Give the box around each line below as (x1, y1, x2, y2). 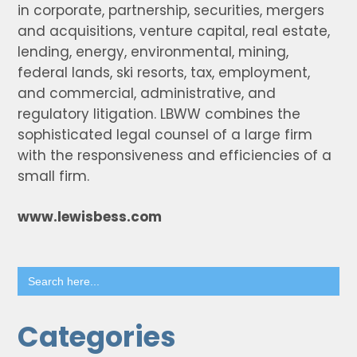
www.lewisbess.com (18, 207, 163, 226)
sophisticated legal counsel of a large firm (18, 125, 313, 144)
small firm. (18, 167, 90, 186)
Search (17, 263, 66, 282)
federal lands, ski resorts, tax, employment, (18, 63, 311, 82)
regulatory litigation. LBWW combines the (18, 104, 301, 124)
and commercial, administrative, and (18, 84, 277, 103)
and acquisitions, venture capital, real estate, (18, 22, 331, 41)
